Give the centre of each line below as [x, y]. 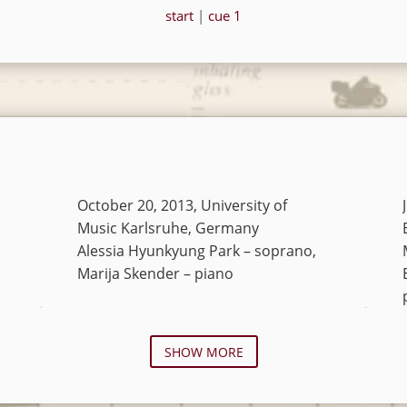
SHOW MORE [203, 352]
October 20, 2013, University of [182, 205]
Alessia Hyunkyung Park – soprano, [196, 251]
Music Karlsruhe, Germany [168, 228]
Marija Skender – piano [155, 273]
